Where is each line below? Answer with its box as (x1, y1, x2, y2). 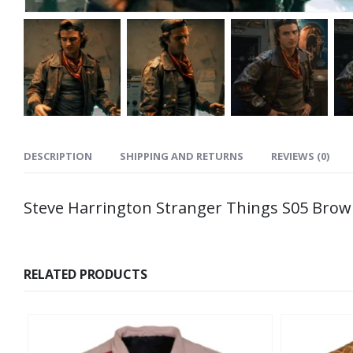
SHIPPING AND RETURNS (120, 149, 243, 164)
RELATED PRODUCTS (24, 266, 147, 284)
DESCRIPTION (24, 149, 92, 164)
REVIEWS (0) (271, 149, 329, 164)
